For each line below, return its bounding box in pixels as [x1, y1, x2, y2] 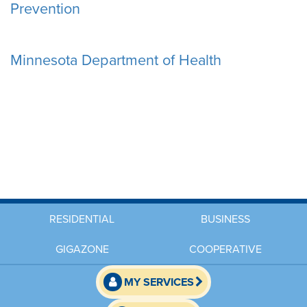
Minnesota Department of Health [10, 49, 221, 71]
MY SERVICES [123, 273, 194, 291]
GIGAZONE [55, 241, 109, 257]
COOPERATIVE [188, 241, 262, 257]
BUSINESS [200, 211, 250, 227]
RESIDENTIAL [49, 211, 114, 227]
